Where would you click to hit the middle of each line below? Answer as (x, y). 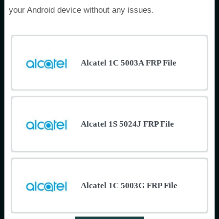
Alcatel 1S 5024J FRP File (127, 124)
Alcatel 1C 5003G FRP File (129, 185)
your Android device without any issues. (82, 10)
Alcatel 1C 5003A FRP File (128, 63)
